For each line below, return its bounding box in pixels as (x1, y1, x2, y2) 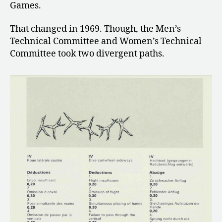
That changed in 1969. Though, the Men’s (10, 23, 181, 35)
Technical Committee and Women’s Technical (10, 36, 202, 48)
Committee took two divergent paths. (10, 48, 165, 60)
